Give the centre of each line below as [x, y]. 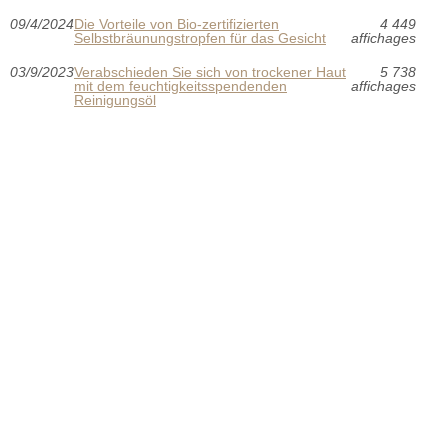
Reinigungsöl [115, 99]
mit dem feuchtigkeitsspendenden [180, 85]
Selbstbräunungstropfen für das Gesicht [200, 37]
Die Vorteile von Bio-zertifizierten [176, 23]
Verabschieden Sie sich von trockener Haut [210, 71]
